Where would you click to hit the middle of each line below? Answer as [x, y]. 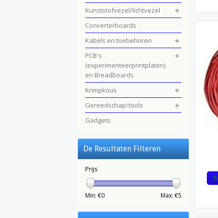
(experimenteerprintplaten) [125, 65]
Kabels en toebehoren [118, 40]
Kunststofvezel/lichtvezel [123, 10]
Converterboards [111, 25]
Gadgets [98, 120]
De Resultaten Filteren [122, 149]
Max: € [169, 195]
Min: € [93, 195]
